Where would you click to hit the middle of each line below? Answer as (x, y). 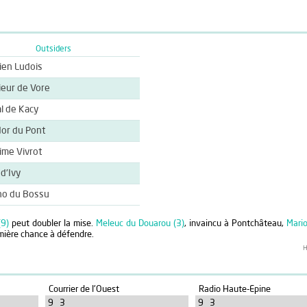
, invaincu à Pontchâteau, (236, 224)
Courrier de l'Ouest (84, 290)
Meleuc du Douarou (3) (140, 224)
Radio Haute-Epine (235, 290)
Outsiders (53, 49)
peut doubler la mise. (53, 224)
